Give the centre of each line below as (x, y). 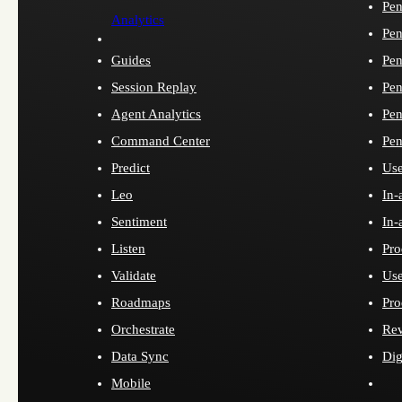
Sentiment (139, 221)
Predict (131, 167)
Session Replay (154, 87)
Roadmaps (141, 302)
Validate (134, 275)
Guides (131, 60)
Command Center (161, 140)
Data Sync (140, 356)
